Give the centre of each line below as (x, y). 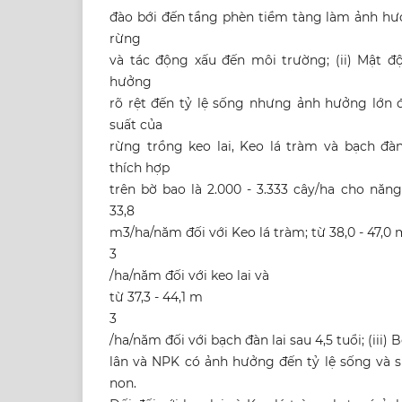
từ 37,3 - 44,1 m (156, 297)
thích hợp (140, 168)
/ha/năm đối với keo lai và (189, 276)
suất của (136, 125)
